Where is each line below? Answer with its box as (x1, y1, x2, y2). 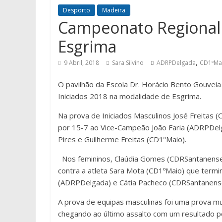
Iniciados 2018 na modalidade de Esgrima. (58, 91, 201, 101)
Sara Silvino (112, 58, 144, 67)
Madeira (102, 6, 125, 14)
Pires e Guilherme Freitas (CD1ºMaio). (58, 134, 186, 144)
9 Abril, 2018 (64, 58, 99, 67)
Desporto (63, 6, 90, 14)
